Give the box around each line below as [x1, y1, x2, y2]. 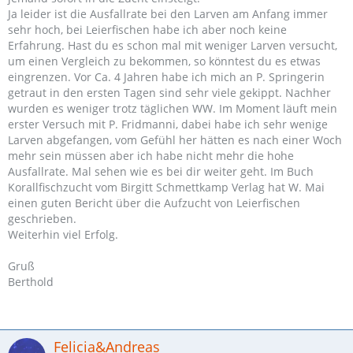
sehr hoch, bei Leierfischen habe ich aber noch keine [8, 22, 287, 37]
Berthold [8, 274, 54, 289]
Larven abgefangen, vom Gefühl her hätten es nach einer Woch [8, 132, 342, 147]
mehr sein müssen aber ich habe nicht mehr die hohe [8, 148, 294, 163]
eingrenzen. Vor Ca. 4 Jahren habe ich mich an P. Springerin [8, 69, 325, 84]
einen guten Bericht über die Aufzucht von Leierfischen [8, 195, 300, 210]
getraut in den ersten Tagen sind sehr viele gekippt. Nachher [8, 85, 331, 100]
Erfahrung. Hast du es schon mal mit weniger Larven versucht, [8, 38, 337, 53]
